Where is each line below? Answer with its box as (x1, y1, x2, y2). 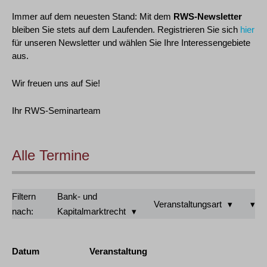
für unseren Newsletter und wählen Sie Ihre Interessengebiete (12, 38, 250, 48)
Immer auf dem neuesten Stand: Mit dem (12, 11, 173, 21)
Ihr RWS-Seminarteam (12, 105, 101, 116)
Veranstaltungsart (154, 198, 222, 209)
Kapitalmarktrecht (57, 206, 126, 216)
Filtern (12, 191, 36, 201)
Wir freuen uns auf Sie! (12, 78, 100, 88)
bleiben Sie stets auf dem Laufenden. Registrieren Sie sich (12, 24, 240, 35)
